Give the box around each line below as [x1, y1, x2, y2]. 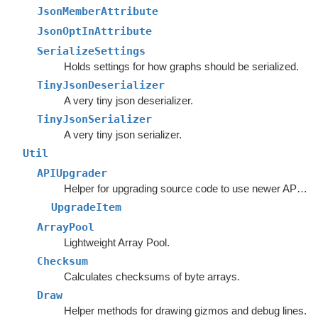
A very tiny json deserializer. [63, 94, 193, 106]
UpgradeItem [51, 201, 121, 214]
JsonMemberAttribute [37, 5, 158, 18]
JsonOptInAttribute [37, 25, 152, 38]
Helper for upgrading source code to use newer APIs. [296, 182, 307, 194]
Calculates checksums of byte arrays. [63, 270, 240, 283]
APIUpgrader [37, 167, 107, 180]
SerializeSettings [37, 45, 146, 57]
